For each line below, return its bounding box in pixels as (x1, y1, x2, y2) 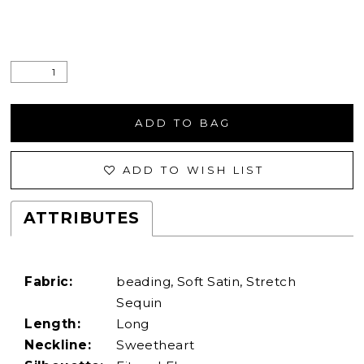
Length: (24, 316, 81, 332)
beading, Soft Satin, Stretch (116, 274, 297, 290)
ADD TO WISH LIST (122, 163, 265, 177)
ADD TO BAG (135, 116, 232, 130)
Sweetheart (116, 337, 195, 353)
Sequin (116, 295, 162, 311)
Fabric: (24, 274, 73, 290)
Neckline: (24, 337, 91, 353)
